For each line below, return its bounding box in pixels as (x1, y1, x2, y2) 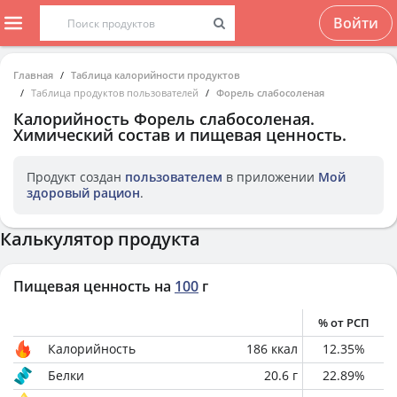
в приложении (222, 168, 318, 185)
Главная (13, 68, 53, 82)
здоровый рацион (27, 184, 140, 201)
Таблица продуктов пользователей (31, 86, 198, 99)
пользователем (125, 168, 222, 185)
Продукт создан (27, 168, 125, 185)
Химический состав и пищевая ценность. (13, 124, 346, 145)
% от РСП (317, 315, 370, 331)
